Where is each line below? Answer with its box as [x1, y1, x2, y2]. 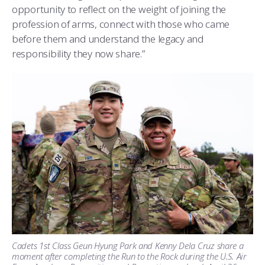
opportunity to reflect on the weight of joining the [12, 2, 227, 17]
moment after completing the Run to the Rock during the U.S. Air [12, 250, 247, 262]
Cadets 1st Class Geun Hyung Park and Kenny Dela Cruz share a [12, 239, 244, 251]
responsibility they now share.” [12, 47, 145, 61]
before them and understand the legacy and [12, 32, 203, 46]
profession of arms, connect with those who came [12, 17, 230, 31]
